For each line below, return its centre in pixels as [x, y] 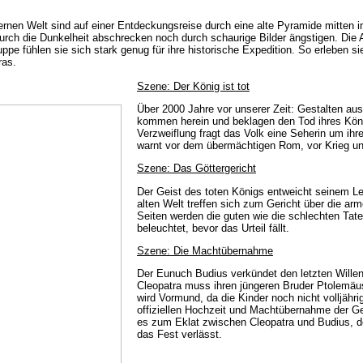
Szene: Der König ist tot [193, 86]
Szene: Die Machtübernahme [205, 250]
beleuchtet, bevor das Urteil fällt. [213, 228]
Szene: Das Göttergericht [196, 169]
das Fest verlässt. [179, 335]
